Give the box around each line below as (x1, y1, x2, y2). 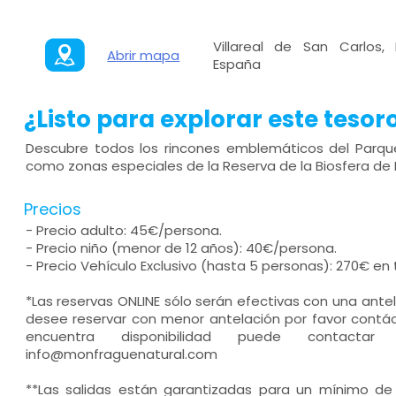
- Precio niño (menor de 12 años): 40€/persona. (25, 239, 337, 257)
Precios (23, 198, 81, 220)
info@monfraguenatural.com (25, 345, 217, 363)
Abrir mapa (107, 45, 180, 65)
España (212, 54, 261, 73)
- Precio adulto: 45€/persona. (25, 221, 222, 240)
